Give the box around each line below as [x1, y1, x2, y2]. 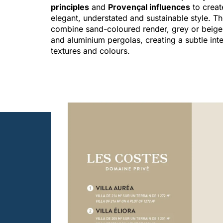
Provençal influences [108, 2, 190, 12]
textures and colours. [51, 46, 130, 56]
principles [51, 2, 89, 12]
